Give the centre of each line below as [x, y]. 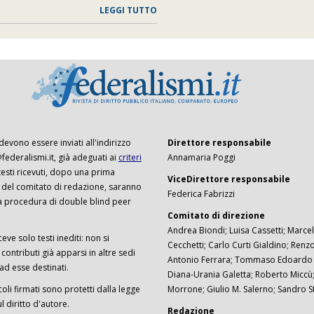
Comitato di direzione [216, 216]
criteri [130, 158]
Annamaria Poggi [201, 158]
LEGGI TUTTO [128, 10]
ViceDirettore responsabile [228, 179]
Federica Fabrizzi [201, 194]
